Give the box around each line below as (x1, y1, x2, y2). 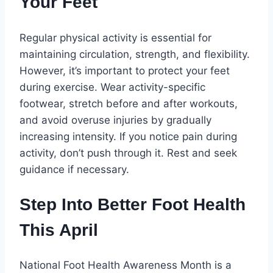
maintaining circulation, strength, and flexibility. (19, 48, 250, 60)
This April (19, 220, 98, 239)
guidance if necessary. (19, 163, 129, 175)
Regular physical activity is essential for (19, 31, 211, 44)
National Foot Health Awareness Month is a (19, 259, 232, 272)
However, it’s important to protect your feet (19, 64, 230, 77)
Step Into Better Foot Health (19, 194, 246, 214)
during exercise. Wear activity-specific (19, 80, 205, 93)
